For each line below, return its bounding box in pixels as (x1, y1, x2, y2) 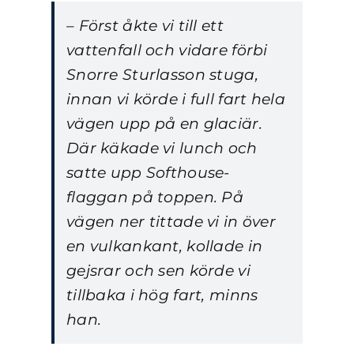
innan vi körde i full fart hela (66, 89, 285, 108)
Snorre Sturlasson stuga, (66, 65, 258, 84)
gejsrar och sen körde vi (66, 261, 250, 280)
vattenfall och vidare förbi (66, 40, 268, 59)
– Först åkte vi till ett (66, 16, 224, 35)
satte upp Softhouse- (66, 163, 230, 182)
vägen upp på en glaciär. (66, 114, 262, 133)
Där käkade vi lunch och (66, 138, 258, 157)
